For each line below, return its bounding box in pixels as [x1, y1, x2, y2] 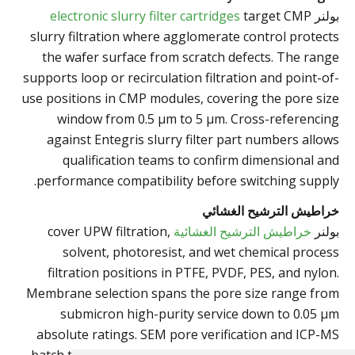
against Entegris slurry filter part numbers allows [47, 130, 339, 148]
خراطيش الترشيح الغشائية [174, 222, 311, 240]
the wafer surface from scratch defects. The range [42, 48, 339, 66]
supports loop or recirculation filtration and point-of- [23, 68, 339, 86]
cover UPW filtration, [48, 222, 170, 240]
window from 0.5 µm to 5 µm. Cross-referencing [57, 109, 339, 128]
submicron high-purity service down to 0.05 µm [60, 304, 339, 323]
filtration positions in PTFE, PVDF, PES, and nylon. [48, 263, 339, 281]
